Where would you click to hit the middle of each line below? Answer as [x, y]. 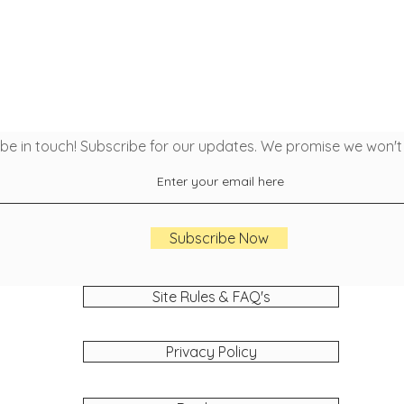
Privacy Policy [211, 351]
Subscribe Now [219, 238]
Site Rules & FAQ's [211, 296]
